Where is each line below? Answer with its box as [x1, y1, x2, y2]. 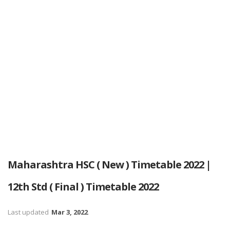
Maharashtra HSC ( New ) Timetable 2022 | [8, 158, 211, 171]
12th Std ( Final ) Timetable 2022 [8, 180, 159, 194]
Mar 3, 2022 [51, 207, 88, 217]
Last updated [8, 207, 50, 217]
